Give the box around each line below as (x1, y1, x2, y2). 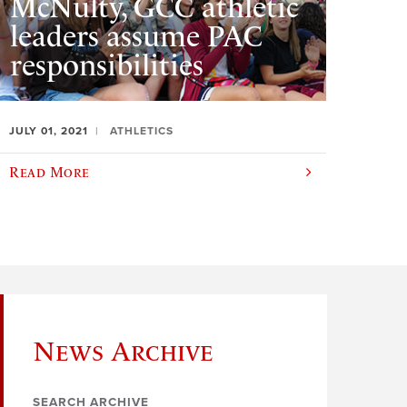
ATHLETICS (110, 124, 174, 138)
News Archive (33, 335, 213, 367)
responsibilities (10, 47, 204, 83)
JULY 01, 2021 (9, 124, 89, 138)
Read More (9, 164, 90, 181)
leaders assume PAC (10, 18, 264, 54)
